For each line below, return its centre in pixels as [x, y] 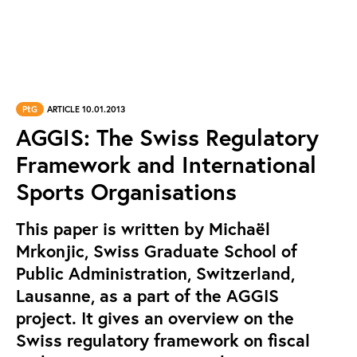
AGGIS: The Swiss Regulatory [167, 137]
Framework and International [166, 164]
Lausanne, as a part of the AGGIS [147, 296]
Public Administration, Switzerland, [155, 273]
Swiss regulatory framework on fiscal [163, 340]
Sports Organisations [126, 191]
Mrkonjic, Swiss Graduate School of [157, 251]
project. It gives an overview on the [155, 318]
